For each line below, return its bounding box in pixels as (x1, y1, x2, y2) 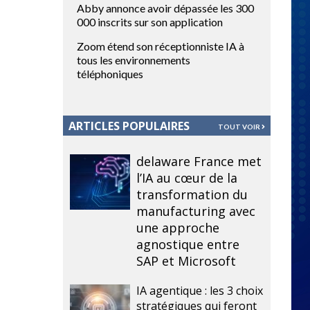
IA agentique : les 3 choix (136, 283, 264, 298)
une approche (136, 219, 220, 236)
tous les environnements (77, 53, 190, 66)
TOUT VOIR (218, 122, 262, 131)
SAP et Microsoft (136, 253, 237, 269)
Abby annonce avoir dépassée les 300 (77, 1, 254, 15)
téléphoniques (77, 67, 143, 80)
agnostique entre (136, 236, 240, 253)
